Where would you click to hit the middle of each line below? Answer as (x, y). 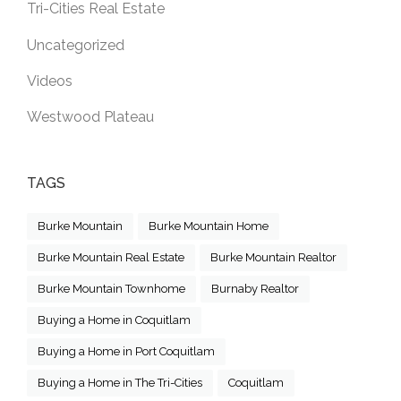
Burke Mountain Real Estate (111, 258)
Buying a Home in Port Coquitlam (126, 352)
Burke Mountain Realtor (273, 258)
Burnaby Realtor (255, 289)
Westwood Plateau (90, 117)
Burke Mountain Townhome (111, 289)
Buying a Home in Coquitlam (114, 320)
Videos (50, 81)
